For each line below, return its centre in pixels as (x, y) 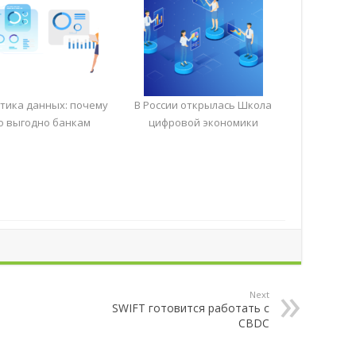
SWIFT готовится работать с (191, 308)
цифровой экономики (203, 122)
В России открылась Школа (203, 104)
